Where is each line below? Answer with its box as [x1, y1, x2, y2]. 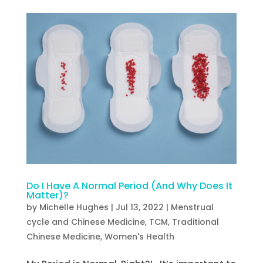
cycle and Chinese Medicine [26, 215, 145, 228]
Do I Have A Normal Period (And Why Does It [26, 178, 232, 193]
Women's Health [104, 230, 174, 242]
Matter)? [26, 188, 69, 202]
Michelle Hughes [39, 201, 109, 213]
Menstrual [170, 201, 214, 213]
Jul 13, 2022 [115, 201, 164, 213]
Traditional [171, 215, 219, 228]
